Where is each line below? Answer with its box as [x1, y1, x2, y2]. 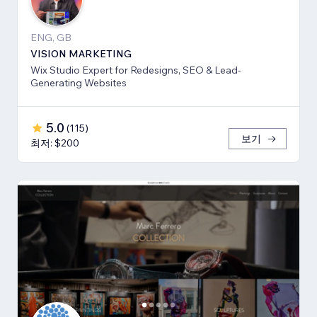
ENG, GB [30, 31, 71, 45]
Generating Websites [30, 76, 127, 90]
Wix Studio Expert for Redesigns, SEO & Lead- [30, 64, 241, 77]
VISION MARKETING [30, 47, 132, 61]
